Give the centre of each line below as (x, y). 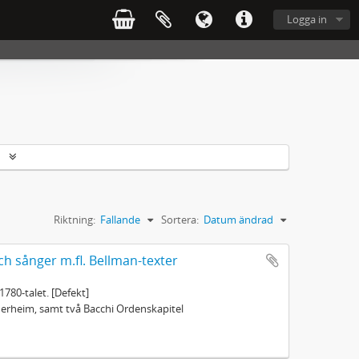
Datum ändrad (238, 219)
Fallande (120, 219)
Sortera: (180, 219)
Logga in (307, 19)
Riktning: (75, 219)
